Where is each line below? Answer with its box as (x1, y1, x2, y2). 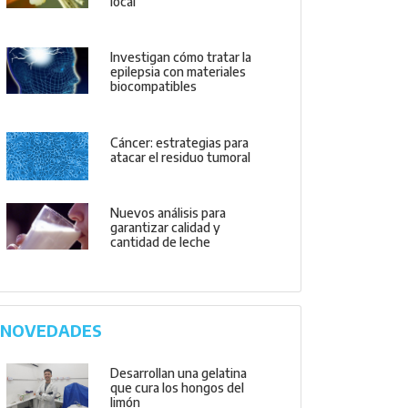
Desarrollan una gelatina (110, 365, 248, 382)
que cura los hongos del (110, 380, 245, 396)
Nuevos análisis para (110, 205, 227, 221)
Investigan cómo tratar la (110, 49, 252, 66)
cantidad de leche (110, 234, 211, 250)
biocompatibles (110, 78, 198, 95)
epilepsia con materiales (110, 64, 247, 80)
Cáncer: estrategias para (110, 134, 250, 150)
